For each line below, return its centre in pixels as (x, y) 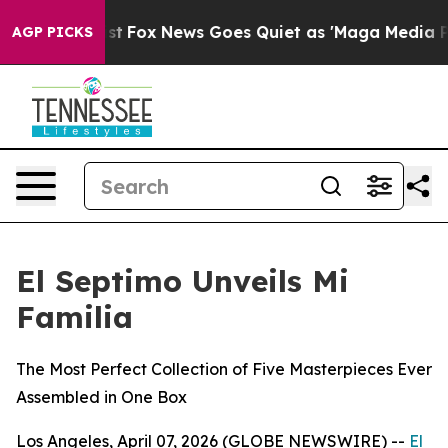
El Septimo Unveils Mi (182, 281)
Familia (74, 317)
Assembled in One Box (101, 397)
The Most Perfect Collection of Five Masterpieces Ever (224, 369)
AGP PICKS (52, 32)
